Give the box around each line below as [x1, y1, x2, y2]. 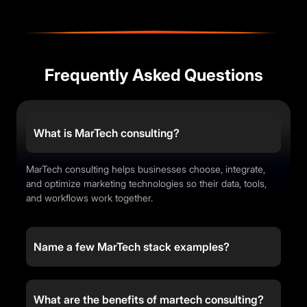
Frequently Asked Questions [44, 65, 263, 86]
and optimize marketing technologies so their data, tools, [26, 177, 267, 190]
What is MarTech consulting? [34, 126, 180, 140]
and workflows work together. [26, 192, 153, 204]
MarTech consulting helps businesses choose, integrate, [26, 163, 265, 175]
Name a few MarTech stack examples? [34, 240, 230, 254]
